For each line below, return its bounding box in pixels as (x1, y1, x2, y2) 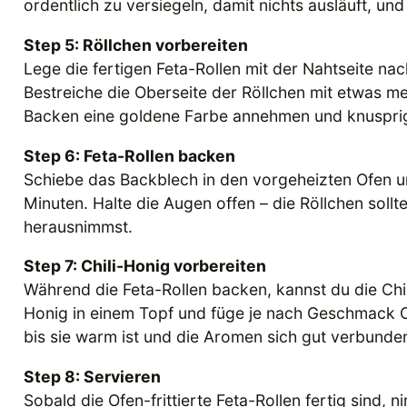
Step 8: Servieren (24, 366, 161, 386)
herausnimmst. (24, 216, 133, 236)
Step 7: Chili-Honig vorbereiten (24, 256, 266, 276)
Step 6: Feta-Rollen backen (24, 145, 235, 165)
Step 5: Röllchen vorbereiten (24, 35, 248, 55)
